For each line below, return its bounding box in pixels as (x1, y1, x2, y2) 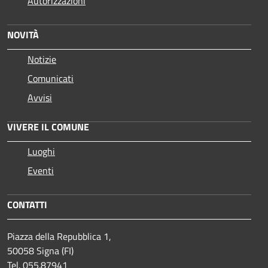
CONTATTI (7, 197, 47, 212)
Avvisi (28, 90, 52, 105)
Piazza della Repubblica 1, (7, 229, 111, 243)
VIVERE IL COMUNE (7, 119, 89, 134)
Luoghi (28, 144, 55, 159)
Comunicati (28, 71, 74, 86)
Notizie (28, 51, 56, 66)
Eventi (28, 163, 54, 178)
